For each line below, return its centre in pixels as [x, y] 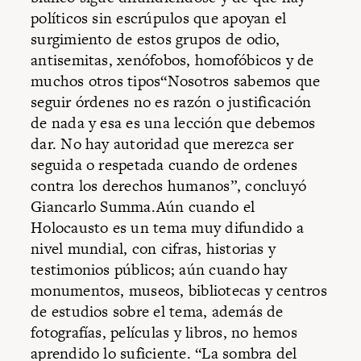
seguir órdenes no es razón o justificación [171, 102]
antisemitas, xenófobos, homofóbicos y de [172, 60]
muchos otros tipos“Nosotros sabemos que [176, 81]
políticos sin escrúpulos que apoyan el [159, 18]
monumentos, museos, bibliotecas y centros [179, 290]
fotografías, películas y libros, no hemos [164, 332]
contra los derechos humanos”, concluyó [169, 185]
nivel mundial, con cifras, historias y [154, 248]
